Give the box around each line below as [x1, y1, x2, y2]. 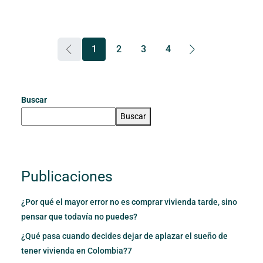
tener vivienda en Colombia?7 [21, 245, 132, 255]
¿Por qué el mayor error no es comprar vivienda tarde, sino [21, 197, 237, 207]
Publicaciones [21, 167, 113, 185]
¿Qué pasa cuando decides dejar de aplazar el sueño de [21, 231, 228, 241]
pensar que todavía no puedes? [21, 211, 137, 221]
